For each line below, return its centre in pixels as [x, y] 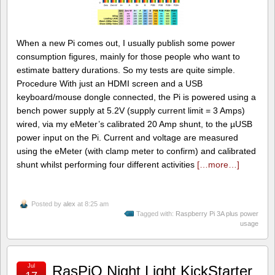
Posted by [47, 203]
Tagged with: [156, 213]
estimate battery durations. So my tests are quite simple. [126, 70]
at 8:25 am [92, 203]
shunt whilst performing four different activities [107, 165]
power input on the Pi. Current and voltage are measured [127, 137]
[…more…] [218, 165]
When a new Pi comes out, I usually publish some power [126, 43]
